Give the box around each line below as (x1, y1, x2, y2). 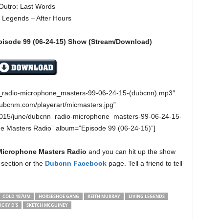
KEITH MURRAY (87, 193, 120, 199)
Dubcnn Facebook (44, 159, 107, 167)
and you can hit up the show (86, 148, 175, 155)
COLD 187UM (2, 193, 30, 199)
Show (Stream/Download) (67, 38, 152, 45)
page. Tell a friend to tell (106, 159, 182, 167)
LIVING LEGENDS (128, 193, 165, 199)
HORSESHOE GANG (38, 193, 79, 199)
